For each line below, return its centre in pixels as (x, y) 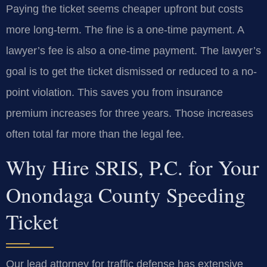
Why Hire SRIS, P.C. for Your (133, 167)
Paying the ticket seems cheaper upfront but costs (125, 9)
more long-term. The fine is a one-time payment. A (125, 30)
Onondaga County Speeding (126, 194)
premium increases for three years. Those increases (130, 114)
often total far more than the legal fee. (95, 134)
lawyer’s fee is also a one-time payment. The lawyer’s (133, 51)
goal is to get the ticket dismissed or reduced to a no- (131, 72)
